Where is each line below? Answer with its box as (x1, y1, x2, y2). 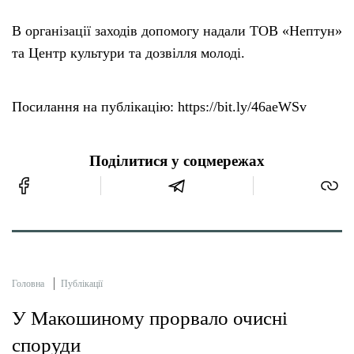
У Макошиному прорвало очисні (12, 307, 288, 330)
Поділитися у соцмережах (89, 153, 265, 170)
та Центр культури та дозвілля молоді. (12, 45, 245, 62)
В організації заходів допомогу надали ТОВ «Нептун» (12, 23, 342, 40)
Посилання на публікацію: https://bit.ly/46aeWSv (12, 99, 307, 115)
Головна (12, 278, 44, 290)
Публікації (61, 278, 103, 290)
